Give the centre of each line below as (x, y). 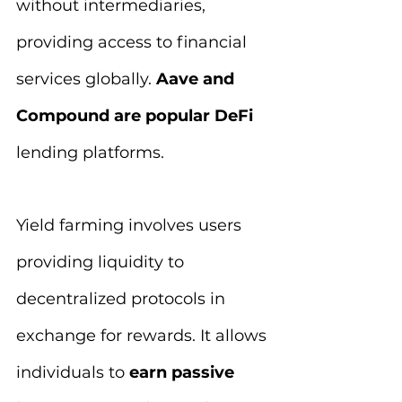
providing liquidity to (102, 262)
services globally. (86, 79)
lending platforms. (90, 153)
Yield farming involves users (131, 225)
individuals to (70, 372)
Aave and (197, 79)
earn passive (182, 372)
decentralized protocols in (123, 299)
